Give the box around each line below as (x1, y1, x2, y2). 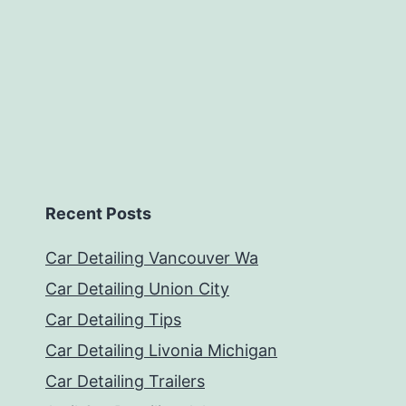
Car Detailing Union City (45, 279, 229, 299)
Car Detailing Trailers (45, 372, 205, 391)
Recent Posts (45, 204, 151, 224)
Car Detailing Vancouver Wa (45, 248, 258, 268)
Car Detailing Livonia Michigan (45, 341, 277, 361)
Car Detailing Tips (45, 310, 181, 330)
